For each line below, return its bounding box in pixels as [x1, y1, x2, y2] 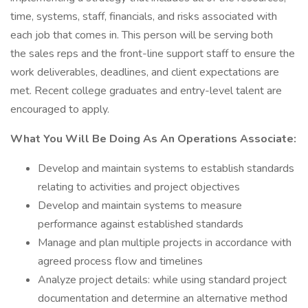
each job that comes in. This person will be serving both [10, 27, 273, 43]
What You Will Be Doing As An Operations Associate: [10, 131, 296, 146]
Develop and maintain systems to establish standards [38, 161, 294, 176]
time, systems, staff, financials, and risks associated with [10, 9, 277, 24]
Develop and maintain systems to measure [38, 198, 242, 213]
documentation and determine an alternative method [38, 291, 287, 306]
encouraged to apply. [10, 102, 109, 117]
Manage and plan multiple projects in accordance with [38, 235, 291, 250]
